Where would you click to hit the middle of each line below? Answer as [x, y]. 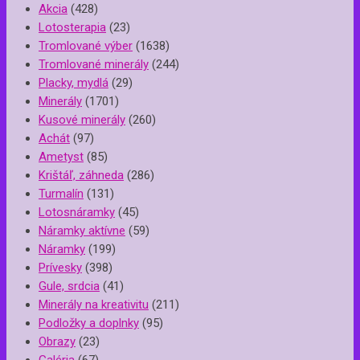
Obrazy [57, 342]
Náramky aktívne [82, 231]
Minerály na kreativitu [94, 305]
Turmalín [61, 194]
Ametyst [61, 157]
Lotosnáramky [77, 213]
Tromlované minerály [94, 65]
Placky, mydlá [74, 83]
